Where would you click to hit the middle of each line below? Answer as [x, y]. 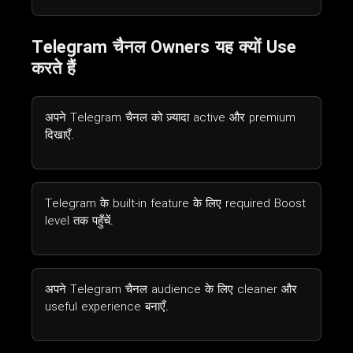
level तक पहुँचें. [79, 221]
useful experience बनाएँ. [107, 307]
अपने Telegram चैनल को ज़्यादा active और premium [170, 118]
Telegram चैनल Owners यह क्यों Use [164, 48]
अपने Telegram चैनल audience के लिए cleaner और [171, 290]
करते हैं [54, 69]
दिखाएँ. [59, 135]
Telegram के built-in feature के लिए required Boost [175, 204]
